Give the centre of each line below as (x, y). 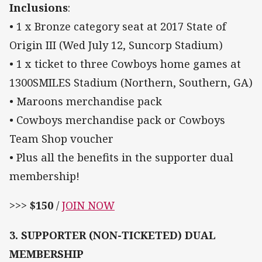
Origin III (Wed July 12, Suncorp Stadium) (116, 45)
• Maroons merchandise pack (86, 101)
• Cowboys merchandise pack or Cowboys (117, 120)
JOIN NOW (88, 206)
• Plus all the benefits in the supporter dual (121, 158)
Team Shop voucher (63, 139)
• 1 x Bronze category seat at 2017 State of (118, 27)
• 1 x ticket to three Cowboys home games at (125, 64)
